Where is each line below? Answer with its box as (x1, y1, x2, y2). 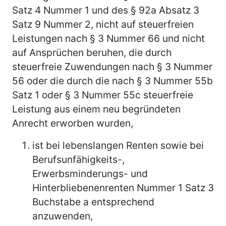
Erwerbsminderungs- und (32, 167, 148, 180)
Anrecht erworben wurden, (12, 117, 133, 129)
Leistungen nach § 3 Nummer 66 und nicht (12, 32, 205, 44)
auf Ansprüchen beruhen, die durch (12, 46, 172, 59)
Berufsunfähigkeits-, (32, 153, 125, 165)
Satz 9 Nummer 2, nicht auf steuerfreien (12, 18, 194, 30)
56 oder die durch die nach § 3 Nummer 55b (12, 74, 213, 87)
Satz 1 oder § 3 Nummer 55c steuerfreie (12, 88, 193, 101)
